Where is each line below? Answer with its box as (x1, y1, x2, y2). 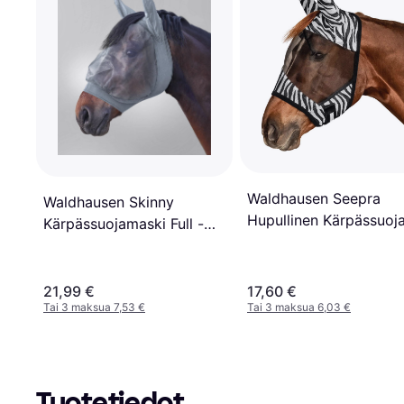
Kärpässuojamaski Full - (43, 215, 204, 234)
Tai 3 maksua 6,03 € (247, 299, 351, 314)
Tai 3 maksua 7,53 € (43, 299, 145, 314)
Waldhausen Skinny (43, 193, 174, 212)
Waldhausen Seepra (247, 189, 381, 208)
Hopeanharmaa (43, 236, 147, 255)
